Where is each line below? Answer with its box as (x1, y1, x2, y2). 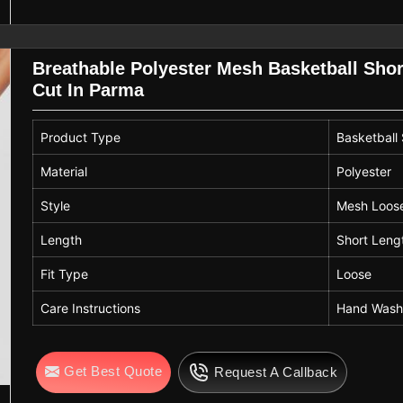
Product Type (40, 130, 121, 145)
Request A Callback (214, 364, 338, 380)
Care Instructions (40, 300, 141, 316)
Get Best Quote (64, 363, 163, 379)
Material (40, 164, 88, 179)
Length (40, 232, 83, 247)
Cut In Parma (32, 79, 145, 100)
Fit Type (40, 266, 89, 282)
